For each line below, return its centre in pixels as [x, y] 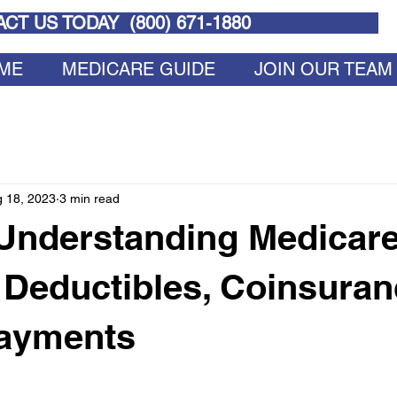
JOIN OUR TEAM [323, 69]
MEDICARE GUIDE [138, 69]
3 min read [90, 198]
